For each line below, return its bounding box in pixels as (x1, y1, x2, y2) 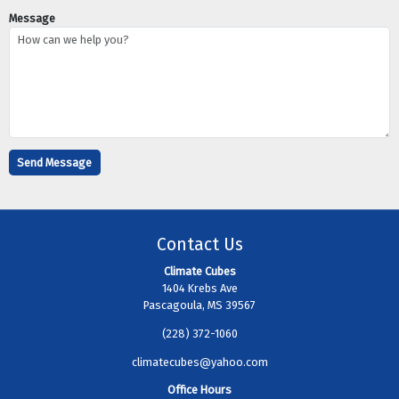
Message (8, 11, 55, 25)
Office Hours (167, 383, 232, 397)
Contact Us (156, 233, 243, 255)
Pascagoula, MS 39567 (143, 298, 256, 313)
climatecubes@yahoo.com (131, 354, 268, 369)
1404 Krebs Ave (161, 281, 238, 296)
